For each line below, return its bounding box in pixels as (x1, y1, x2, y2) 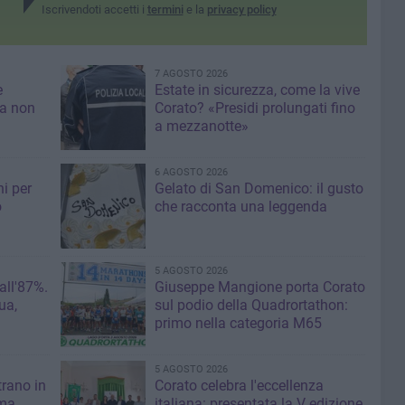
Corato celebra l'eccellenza (154, 377, 324, 394)
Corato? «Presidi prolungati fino (154, 99, 355, 117)
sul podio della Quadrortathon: (154, 297, 348, 314)
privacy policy (206, 3, 277, 16)
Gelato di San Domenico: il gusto (154, 180, 363, 197)
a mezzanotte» (154, 118, 249, 135)
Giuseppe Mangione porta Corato (154, 278, 365, 296)
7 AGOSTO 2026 (154, 68, 228, 80)
